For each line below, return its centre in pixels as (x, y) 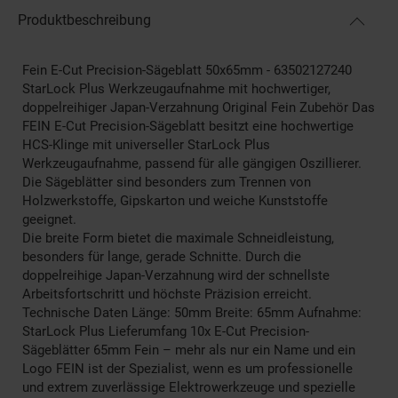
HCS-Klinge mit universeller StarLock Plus (146, 144)
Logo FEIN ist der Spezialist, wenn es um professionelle (187, 368)
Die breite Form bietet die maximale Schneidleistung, (178, 238)
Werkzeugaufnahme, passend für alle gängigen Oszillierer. (192, 163)
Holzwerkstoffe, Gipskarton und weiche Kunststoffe (175, 200)
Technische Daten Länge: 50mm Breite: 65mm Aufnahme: (192, 312)
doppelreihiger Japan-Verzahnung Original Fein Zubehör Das (199, 107)
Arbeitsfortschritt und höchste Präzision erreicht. (167, 294)
